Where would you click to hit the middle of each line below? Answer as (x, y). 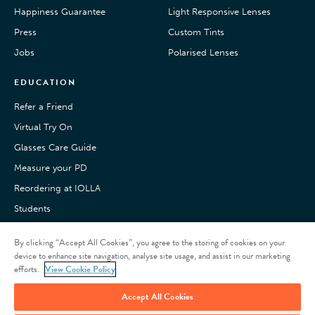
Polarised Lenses (203, 52)
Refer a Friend (44, 106)
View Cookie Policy (80, 269)
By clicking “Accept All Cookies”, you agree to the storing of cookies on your (149, 243)
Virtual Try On (43, 127)
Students (32, 208)
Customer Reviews (53, 249)
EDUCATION (45, 82)
